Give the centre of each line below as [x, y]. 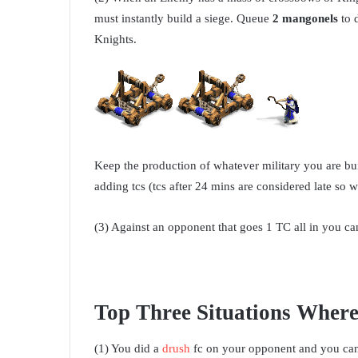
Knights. [115, 39]
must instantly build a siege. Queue [183, 18]
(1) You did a [128, 348]
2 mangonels [305, 18]
